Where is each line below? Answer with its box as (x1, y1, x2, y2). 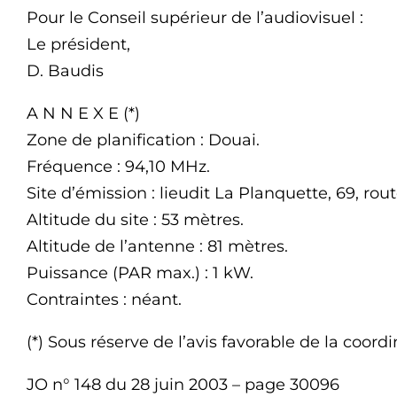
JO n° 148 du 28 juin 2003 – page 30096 (27, 375, 339, 394)
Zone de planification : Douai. (27, 130, 260, 150)
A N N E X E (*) (27, 104, 140, 123)
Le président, (27, 35, 130, 54)
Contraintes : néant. (27, 290, 182, 309)
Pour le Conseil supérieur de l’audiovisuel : (27, 8, 363, 27)
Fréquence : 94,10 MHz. (27, 157, 210, 176)
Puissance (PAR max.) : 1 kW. (27, 263, 253, 283)
